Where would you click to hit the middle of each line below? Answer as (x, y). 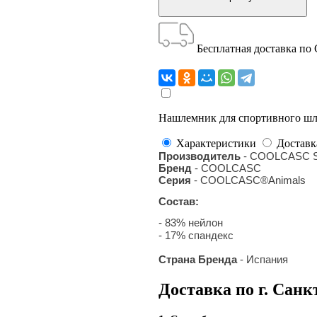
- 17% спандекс (196, 235)
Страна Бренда (199, 259)
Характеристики (216, 143)
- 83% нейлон (191, 222)
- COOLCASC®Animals (250, 180)
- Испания (264, 259)
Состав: (179, 201)
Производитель (201, 156)
